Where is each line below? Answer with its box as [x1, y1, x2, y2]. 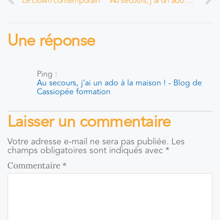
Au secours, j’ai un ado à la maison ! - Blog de [37, 77, 202, 89]
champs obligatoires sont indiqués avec [7, 143, 165, 158]
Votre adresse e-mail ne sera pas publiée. [7, 135, 169, 149]
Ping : [37, 68, 57, 81]
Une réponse [7, 28, 95, 54]
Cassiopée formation [37, 85, 110, 98]
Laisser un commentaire [7, 110, 170, 135]
